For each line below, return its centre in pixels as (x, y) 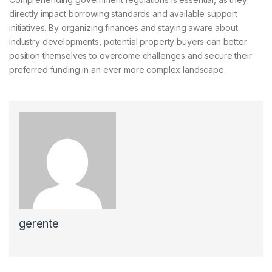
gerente (39, 224)
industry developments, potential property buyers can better (128, 42)
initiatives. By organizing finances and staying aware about (124, 28)
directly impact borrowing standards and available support (124, 14)
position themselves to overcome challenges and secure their (131, 56)
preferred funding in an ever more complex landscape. (117, 70)
